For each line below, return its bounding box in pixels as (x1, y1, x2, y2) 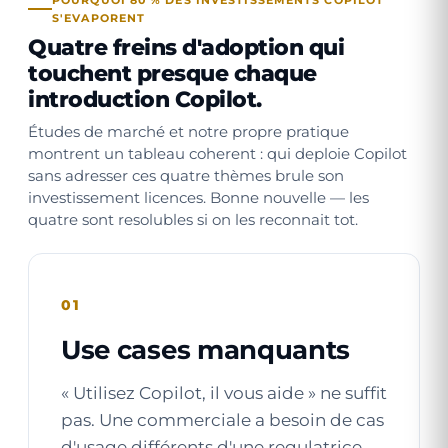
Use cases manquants (61, 334, 351, 366)
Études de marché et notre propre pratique (28, 123, 349, 141)
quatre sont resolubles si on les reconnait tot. (28, 211, 358, 229)
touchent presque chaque (28, 60, 317, 87)
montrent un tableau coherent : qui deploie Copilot (28, 145, 407, 163)
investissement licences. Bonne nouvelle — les (28, 189, 369, 207)
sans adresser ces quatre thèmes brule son (28, 167, 344, 185)
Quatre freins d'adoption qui (28, 34, 345, 61)
